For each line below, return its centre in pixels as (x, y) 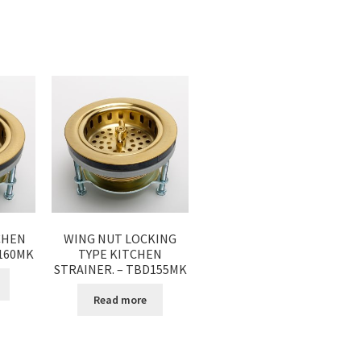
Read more (120, 299)
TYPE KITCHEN (120, 253)
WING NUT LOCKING (120, 238)
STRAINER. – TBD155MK (120, 269)
